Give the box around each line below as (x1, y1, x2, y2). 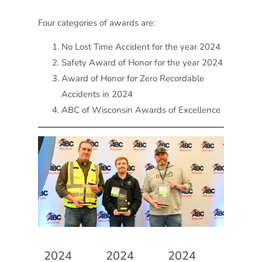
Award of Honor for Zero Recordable (61, 73, 204, 85)
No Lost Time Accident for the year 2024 (61, 41, 220, 53)
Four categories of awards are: (37, 17, 155, 29)
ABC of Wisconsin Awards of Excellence (61, 104, 220, 116)
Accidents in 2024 (61, 88, 133, 101)
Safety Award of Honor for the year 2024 (61, 57, 223, 69)
